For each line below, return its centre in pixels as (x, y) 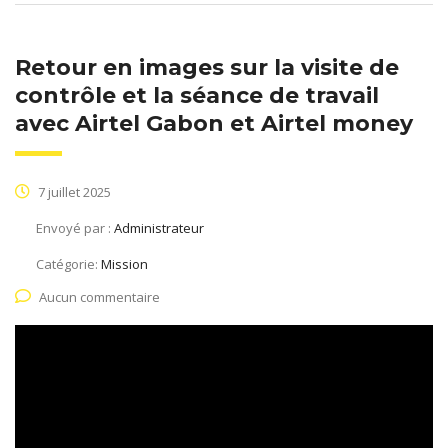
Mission (124, 263)
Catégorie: (68, 263)
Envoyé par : (75, 227)
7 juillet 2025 (73, 191)
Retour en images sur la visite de (207, 67)
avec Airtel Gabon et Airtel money (214, 123)
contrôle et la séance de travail (197, 95)
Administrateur (159, 227)
